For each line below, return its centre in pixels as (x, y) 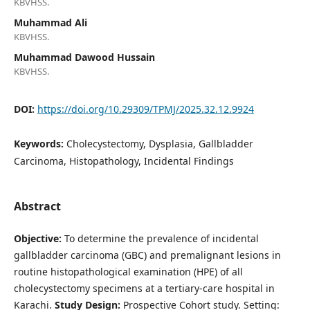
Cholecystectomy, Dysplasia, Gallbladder (159, 143)
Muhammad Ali (50, 22)
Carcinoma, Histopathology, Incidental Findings (124, 161)
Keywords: (40, 143)
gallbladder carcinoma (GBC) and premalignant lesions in (147, 255)
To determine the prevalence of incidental (160, 238)
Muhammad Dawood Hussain (84, 57)
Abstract (37, 206)
